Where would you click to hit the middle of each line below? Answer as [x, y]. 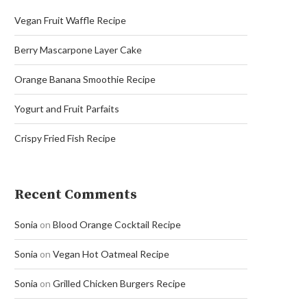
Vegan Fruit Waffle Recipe [70, 20]
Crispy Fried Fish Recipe [65, 138]
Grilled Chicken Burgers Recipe [119, 283]
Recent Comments [76, 195]
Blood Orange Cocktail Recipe [117, 224]
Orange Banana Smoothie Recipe [85, 79]
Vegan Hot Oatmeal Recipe [111, 254]
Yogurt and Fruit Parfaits [67, 109]
